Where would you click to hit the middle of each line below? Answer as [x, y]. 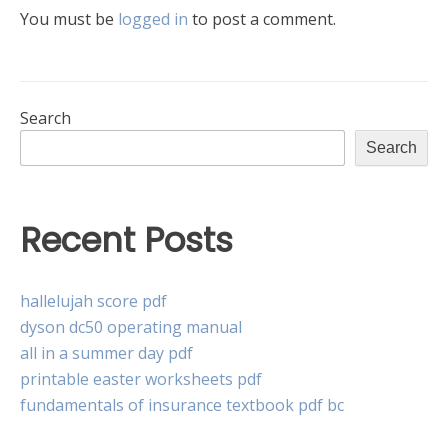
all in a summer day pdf [106, 352]
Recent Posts [126, 241]
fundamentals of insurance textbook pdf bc [182, 404]
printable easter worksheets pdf [141, 378]
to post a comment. [262, 19]
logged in [153, 19]
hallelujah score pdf [93, 300]
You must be [69, 19]
